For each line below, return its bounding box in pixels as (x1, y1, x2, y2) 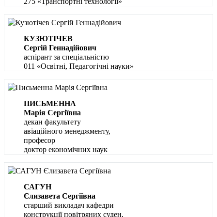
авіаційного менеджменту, (24, 127, 110, 136)
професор (24, 136, 55, 145)
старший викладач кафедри (24, 201, 114, 210)
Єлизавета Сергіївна (24, 192, 95, 201)
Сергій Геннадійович (24, 44, 96, 52)
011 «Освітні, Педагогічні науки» (24, 62, 134, 71)
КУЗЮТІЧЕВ (24, 34, 73, 43)
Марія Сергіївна (24, 108, 81, 117)
